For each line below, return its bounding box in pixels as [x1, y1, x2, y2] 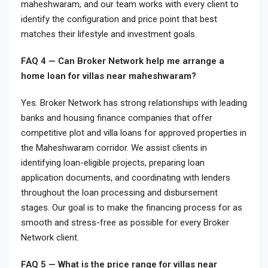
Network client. [21, 232, 79, 243]
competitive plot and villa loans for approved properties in [21, 127, 246, 138]
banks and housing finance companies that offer [21, 112, 212, 123]
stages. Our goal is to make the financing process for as [21, 202, 242, 213]
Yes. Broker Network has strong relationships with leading [21, 98, 247, 108]
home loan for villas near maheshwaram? [21, 71, 196, 81]
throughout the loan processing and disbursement [21, 187, 218, 198]
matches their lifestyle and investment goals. [21, 29, 197, 39]
